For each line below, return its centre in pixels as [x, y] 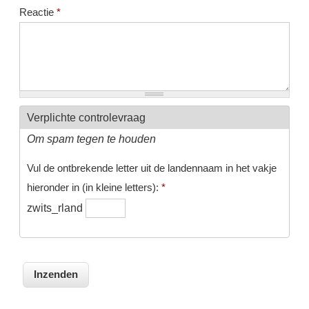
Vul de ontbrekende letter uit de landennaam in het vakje [151, 168]
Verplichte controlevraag [86, 118]
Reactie [38, 12]
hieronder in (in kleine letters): [94, 187]
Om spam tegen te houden [91, 139]
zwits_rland [56, 207]
